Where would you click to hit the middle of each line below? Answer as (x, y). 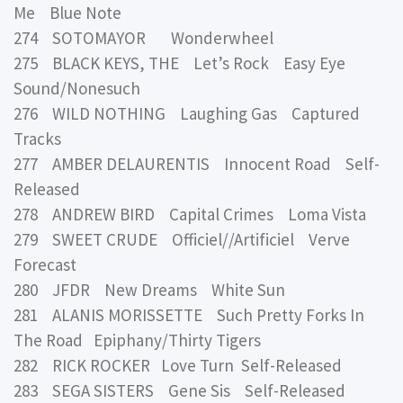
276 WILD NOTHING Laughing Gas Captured (187, 114)
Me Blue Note (67, 13)
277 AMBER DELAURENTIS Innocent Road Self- (197, 164)
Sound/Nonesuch (77, 89)
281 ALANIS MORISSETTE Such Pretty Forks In (189, 315)
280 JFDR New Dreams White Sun (149, 290)
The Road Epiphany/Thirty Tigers (137, 340)
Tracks (37, 139)
